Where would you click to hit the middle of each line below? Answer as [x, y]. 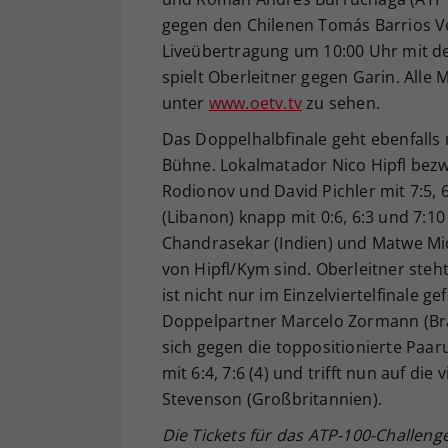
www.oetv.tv [255, 102]
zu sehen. [341, 102]
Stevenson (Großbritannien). [271, 398]
